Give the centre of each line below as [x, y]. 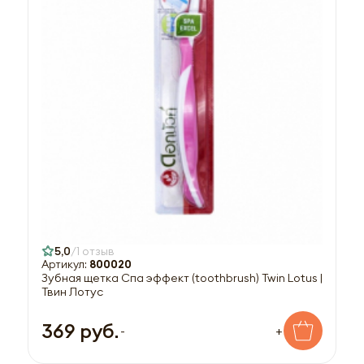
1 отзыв [95, 251]
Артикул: [65, 264]
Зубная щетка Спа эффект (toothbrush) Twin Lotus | [182, 277]
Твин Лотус [72, 291]
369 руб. [80, 330]
